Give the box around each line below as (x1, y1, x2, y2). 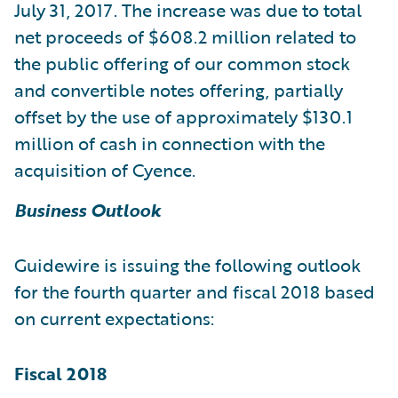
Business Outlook (14, 195, 161, 223)
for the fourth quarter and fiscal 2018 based (14, 277, 375, 305)
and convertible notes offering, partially (14, 76, 343, 103)
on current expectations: (14, 304, 214, 331)
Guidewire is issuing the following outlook (14, 251, 361, 278)
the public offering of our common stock (14, 49, 350, 76)
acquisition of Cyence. (14, 155, 195, 183)
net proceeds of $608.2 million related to (14, 22, 356, 50)
